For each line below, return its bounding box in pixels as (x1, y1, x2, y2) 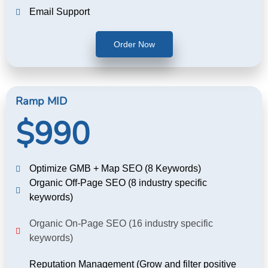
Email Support (29, 6, 90, 17)
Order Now (113, 39, 155, 49)
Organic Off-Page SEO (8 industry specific (29, 177, 207, 188)
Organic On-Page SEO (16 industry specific (29, 218, 213, 229)
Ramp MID (16, 93, 67, 108)
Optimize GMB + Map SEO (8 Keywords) (29, 163, 201, 173)
